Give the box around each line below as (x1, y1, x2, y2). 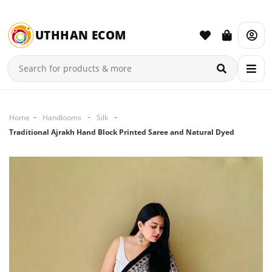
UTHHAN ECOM (35, 27, 126, 43)
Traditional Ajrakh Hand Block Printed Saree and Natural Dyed (9, 127, 234, 137)
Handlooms (42, 112, 81, 123)
